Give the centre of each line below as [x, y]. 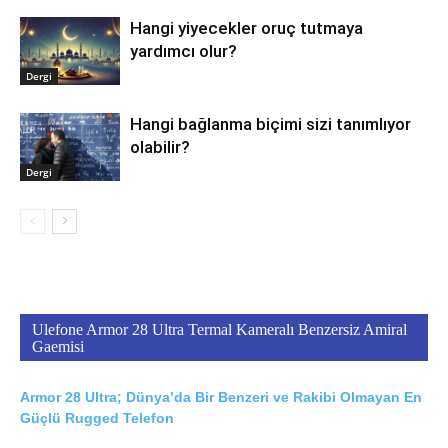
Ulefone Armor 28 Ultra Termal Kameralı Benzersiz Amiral [219, 329]
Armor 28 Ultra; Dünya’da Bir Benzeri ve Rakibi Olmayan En [221, 396]
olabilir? [160, 146]
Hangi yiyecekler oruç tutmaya [246, 27]
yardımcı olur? [183, 50]
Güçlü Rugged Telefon [97, 417]
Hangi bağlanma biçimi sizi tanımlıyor [270, 123]
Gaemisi [58, 346]
